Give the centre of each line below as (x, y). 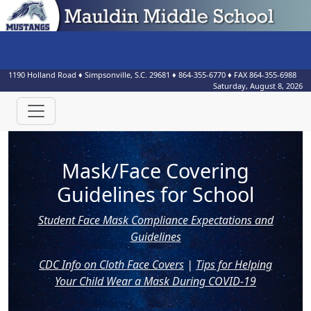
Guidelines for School (155, 194)
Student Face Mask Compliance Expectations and (155, 220)
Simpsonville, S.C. (116, 75)
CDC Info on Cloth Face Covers (111, 264)
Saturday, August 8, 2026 (258, 86)
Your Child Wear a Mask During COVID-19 (155, 281)
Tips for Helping (234, 264)
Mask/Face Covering (155, 170)
